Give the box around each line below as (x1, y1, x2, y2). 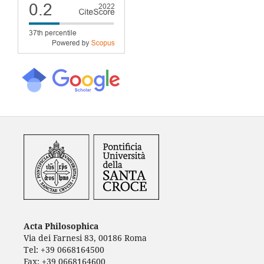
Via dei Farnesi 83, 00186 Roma (23, 232, 147, 243)
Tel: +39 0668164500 (23, 243, 104, 255)
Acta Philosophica (23, 220, 101, 232)
